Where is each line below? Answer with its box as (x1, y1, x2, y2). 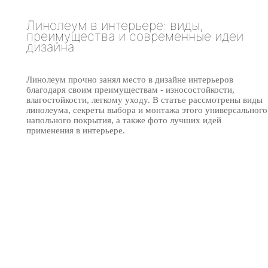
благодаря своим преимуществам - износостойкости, (26, 84, 234, 95)
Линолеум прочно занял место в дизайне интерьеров (26, 74, 233, 84)
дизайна (26, 39, 74, 55)
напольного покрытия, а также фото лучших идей (26, 115, 221, 125)
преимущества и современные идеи (26, 28, 243, 44)
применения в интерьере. (26, 125, 125, 135)
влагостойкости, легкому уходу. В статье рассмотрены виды (26, 95, 263, 105)
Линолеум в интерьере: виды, (26, 17, 203, 33)
